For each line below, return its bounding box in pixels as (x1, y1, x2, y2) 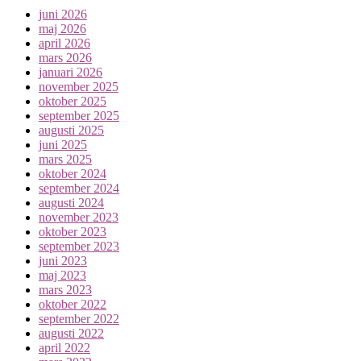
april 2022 (39, 340, 90, 355)
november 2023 (39, 210, 118, 224)
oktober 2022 (39, 297, 106, 311)
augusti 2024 (39, 195, 104, 210)
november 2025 (39, 79, 118, 93)
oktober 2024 (39, 166, 106, 180)
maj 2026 (39, 21, 86, 35)
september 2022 (39, 311, 119, 326)
